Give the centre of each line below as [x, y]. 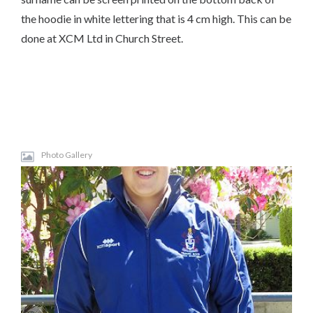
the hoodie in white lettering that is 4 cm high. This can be [156, 19]
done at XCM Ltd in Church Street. [102, 38]
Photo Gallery [67, 155]
